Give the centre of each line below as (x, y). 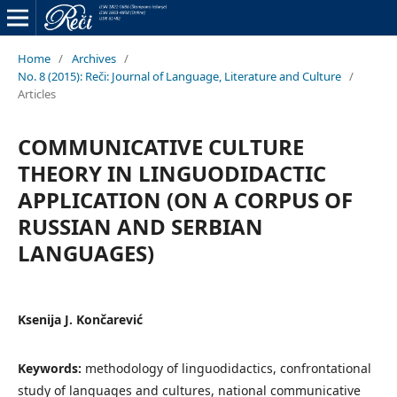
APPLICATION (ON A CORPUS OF (185, 199)
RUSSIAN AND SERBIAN (140, 226)
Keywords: (51, 368)
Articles (36, 93)
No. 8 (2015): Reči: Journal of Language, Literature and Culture (179, 76)
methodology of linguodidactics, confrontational (228, 368)
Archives (93, 58)
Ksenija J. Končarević (80, 319)
